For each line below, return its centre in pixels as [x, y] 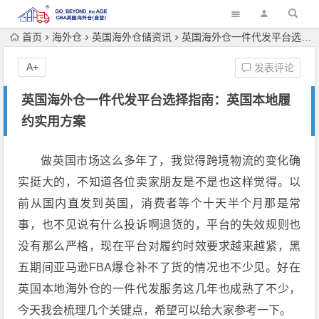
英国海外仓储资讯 [132, 37]
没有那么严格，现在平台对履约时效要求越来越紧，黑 [159, 246]
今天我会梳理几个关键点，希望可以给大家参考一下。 [155, 310]
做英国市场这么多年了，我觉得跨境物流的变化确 [171, 161]
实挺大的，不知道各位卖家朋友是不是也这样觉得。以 [159, 182]
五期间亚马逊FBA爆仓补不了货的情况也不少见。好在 [159, 267]
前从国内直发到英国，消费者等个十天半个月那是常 [159, 203]
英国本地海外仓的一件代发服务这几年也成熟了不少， [159, 289]
